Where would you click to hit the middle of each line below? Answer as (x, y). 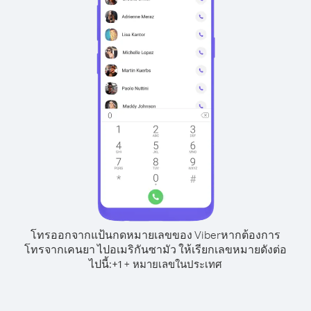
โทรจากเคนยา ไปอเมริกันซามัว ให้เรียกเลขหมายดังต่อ (155, 249)
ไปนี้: (100, 264)
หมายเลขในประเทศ (177, 264)
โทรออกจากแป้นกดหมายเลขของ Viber (126, 235)
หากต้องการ (251, 235)
